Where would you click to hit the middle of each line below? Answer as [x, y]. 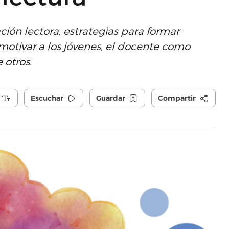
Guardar [110, 98]
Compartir [177, 98]
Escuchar [47, 98]
